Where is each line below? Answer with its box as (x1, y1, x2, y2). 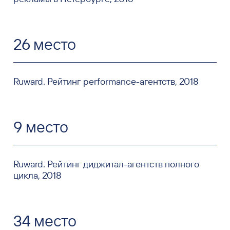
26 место (13, 34, 76, 54)
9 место (13, 117, 68, 137)
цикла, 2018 (13, 169, 62, 182)
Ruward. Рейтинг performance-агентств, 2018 (13, 75, 199, 88)
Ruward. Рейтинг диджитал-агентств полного (13, 158, 199, 170)
